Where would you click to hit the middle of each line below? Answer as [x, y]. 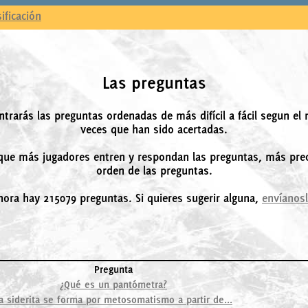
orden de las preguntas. [154, 170]
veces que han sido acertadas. [154, 129]
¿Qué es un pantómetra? [113, 284]
